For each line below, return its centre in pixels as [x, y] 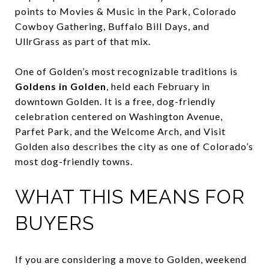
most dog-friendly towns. [74, 161]
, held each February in [158, 86]
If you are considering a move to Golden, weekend [131, 259]
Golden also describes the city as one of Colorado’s [134, 146]
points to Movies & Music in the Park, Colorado [126, 11]
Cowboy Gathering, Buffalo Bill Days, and [112, 26]
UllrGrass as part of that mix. [83, 41]
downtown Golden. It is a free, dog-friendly [115, 101]
